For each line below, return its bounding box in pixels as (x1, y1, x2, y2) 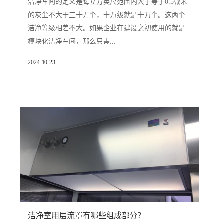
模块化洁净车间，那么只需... (27, 37, 116, 45)
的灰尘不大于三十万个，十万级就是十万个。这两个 (27, 11, 185, 19)
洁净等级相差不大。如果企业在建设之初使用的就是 (27, 24, 185, 32)
